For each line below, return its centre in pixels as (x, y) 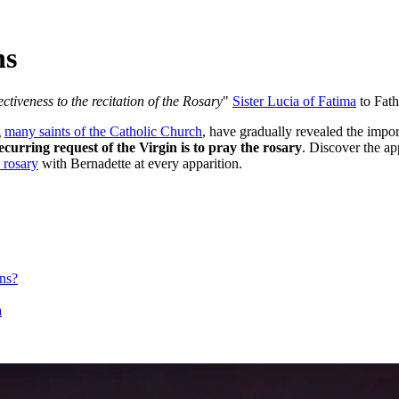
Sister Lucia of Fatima (294, 101)
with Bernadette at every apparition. (140, 163)
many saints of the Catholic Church (103, 131)
